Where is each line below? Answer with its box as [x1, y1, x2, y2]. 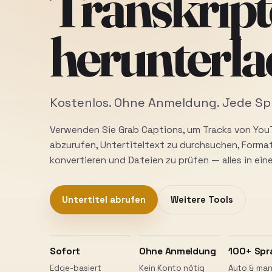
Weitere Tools [171, 194, 233, 205]
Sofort [50, 245, 81, 257]
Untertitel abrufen [62, 194, 146, 205]
